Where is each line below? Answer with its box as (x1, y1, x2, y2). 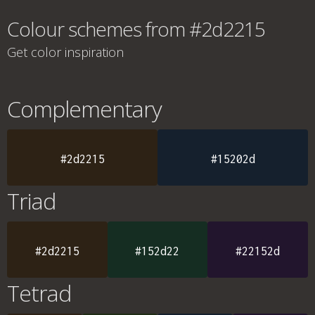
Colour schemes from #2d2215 (7, 15, 265, 42)
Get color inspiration (7, 44, 124, 60)
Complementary (7, 94, 162, 124)
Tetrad (7, 278, 71, 308)
